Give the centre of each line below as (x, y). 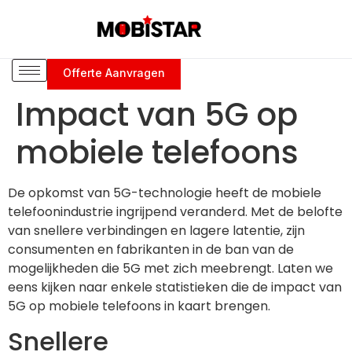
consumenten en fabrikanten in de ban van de (151, 249)
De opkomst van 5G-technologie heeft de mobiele (165, 192)
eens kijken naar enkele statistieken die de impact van (175, 287)
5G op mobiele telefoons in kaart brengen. (139, 306)
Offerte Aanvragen (114, 72)
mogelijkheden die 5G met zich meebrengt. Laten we (170, 268)
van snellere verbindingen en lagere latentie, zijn (156, 230)
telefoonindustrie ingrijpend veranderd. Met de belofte (175, 211)
